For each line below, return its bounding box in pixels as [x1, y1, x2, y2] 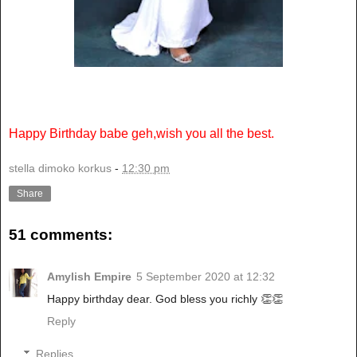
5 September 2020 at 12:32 [136, 269, 275, 283]
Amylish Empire [47, 269, 131, 283]
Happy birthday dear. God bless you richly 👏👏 [47, 292, 283, 305]
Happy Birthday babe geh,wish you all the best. [9, 126, 274, 140]
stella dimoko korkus [9, 161, 112, 175]
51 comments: [9, 226, 112, 244]
